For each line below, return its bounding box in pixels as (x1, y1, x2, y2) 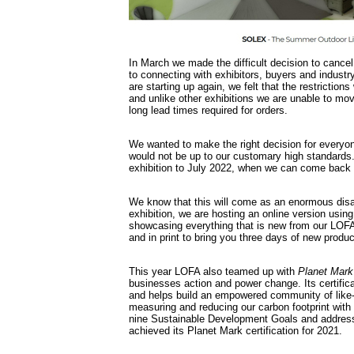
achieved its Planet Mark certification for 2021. (128, 324, 342, 337)
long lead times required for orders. (128, 104, 288, 116)
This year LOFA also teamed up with (128, 265, 298, 277)
